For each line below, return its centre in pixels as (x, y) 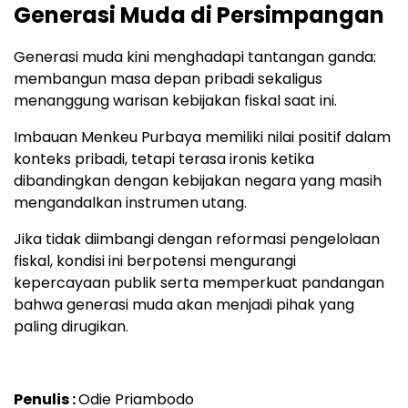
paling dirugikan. (71, 326)
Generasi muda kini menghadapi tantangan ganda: (195, 56)
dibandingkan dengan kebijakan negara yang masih (198, 180)
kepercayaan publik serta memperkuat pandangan (199, 282)
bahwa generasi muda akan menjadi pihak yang (184, 304)
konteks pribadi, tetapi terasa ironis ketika (164, 158)
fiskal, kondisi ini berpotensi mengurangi (155, 260)
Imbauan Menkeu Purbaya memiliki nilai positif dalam (202, 137)
